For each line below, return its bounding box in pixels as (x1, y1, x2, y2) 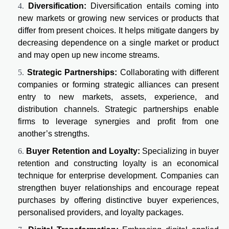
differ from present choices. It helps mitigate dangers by (18, 26, 219, 35)
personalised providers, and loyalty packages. (18, 208, 184, 217)
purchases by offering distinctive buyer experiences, (18, 195, 219, 204)
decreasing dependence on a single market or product (18, 38, 219, 47)
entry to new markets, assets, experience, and (18, 92, 219, 101)
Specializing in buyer (140, 146, 219, 155)
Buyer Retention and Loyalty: (26, 146, 141, 155)
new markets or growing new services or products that (18, 13, 219, 22)
